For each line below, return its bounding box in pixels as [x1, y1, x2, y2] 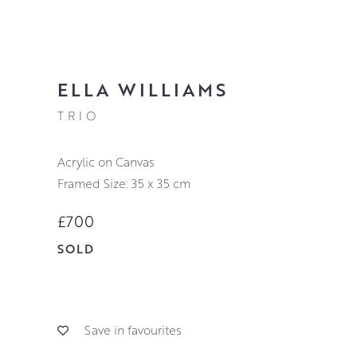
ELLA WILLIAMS [57, 76, 228, 103]
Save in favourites [84, 321, 182, 338]
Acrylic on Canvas [65, 154, 155, 171]
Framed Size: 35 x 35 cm [57, 175, 190, 192]
